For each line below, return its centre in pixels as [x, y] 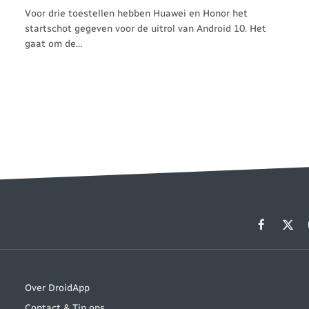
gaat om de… [53, 43]
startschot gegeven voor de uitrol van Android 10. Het [146, 28]
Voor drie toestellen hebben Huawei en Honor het [136, 13]
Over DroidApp [57, 288]
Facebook [282, 230]
